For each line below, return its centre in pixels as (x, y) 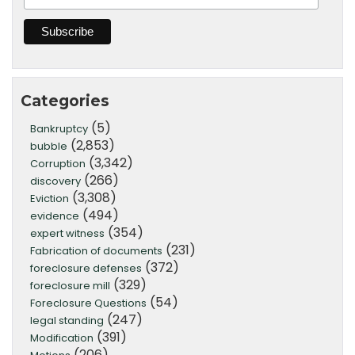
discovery (55, 181)
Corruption (58, 163)
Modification (62, 338)
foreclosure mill (70, 285)
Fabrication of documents (96, 250)
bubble (49, 146)
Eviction (50, 198)
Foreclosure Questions (88, 303)
